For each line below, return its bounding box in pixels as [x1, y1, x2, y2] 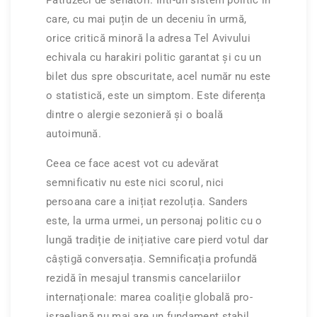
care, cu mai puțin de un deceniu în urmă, [46, 13, 247, 26]
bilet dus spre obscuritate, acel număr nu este [46, 70, 271, 83]
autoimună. [46, 127, 102, 141]
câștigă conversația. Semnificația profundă [46, 253, 258, 266]
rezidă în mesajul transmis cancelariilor [46, 272, 241, 285]
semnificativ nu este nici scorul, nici [46, 176, 224, 190]
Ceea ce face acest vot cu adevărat [46, 157, 219, 171]
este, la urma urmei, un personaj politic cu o [46, 214, 263, 228]
